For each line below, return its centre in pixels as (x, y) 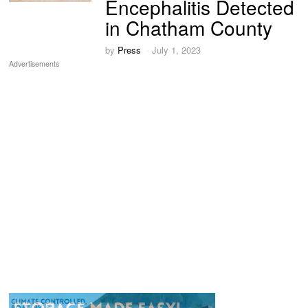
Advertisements (34, 64)
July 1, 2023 (177, 50)
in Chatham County (189, 27)
